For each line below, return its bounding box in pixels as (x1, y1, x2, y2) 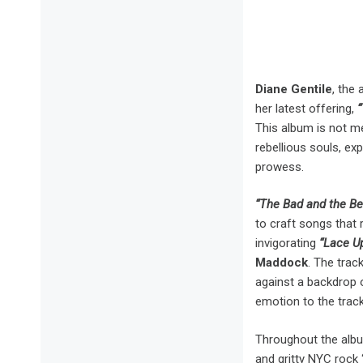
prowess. (255, 159, 304, 174)
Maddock (255, 255, 308, 271)
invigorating (255, 236, 319, 251)
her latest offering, (255, 100, 357, 116)
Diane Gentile (255, 81, 332, 96)
